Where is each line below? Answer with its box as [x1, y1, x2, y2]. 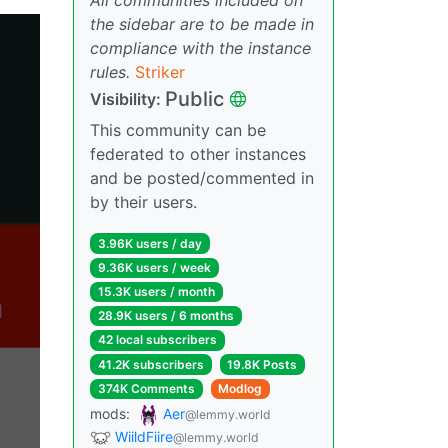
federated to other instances [90, 143, 306, 164]
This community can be [90, 119, 266, 140]
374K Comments [97, 380, 195, 396]
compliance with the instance [90, 37, 311, 58]
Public [165, 86, 224, 111]
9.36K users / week [97, 259, 211, 275]
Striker [135, 61, 185, 82]
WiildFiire [115, 427, 173, 445]
